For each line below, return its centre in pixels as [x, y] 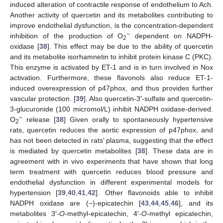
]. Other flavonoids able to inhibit [155, 192]
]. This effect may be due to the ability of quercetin [130, 46]
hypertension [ [34, 192]
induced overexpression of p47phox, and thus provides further [111, 88]
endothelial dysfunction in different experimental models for [111, 182]
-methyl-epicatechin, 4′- [103, 213]
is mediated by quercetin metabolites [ [74, 151]
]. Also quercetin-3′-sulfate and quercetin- [148, 98]
